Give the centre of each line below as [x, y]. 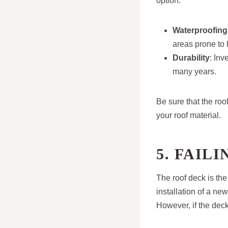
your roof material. [189, 116]
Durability [191, 58]
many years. [194, 72]
